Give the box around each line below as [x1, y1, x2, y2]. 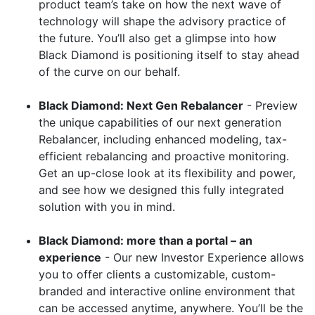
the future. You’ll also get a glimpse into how [39, 31, 276, 45]
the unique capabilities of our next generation [39, 115, 281, 129]
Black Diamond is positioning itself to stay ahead [39, 48, 300, 62]
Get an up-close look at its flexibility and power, [39, 166, 295, 180]
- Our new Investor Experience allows [105, 250, 304, 264]
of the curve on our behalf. [39, 65, 180, 79]
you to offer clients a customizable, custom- [39, 267, 276, 281]
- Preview [247, 98, 297, 112]
